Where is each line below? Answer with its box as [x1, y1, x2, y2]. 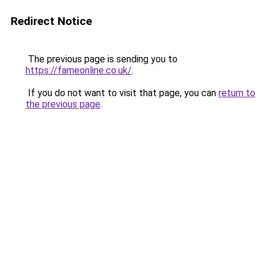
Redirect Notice [11, 14, 92, 28]
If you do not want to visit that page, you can [26, 87, 218, 99]
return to [218, 87, 255, 99]
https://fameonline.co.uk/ [26, 65, 132, 76]
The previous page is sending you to [26, 53, 178, 65]
